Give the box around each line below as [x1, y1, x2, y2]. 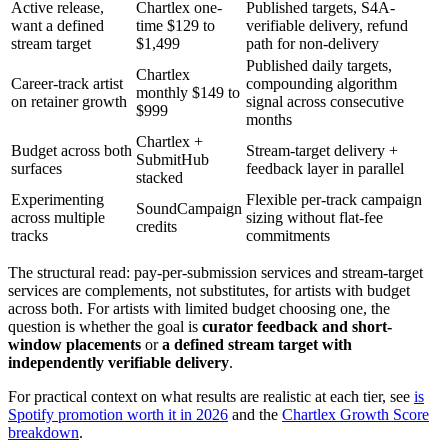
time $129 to [136, 17, 215, 35]
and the [228, 406, 282, 424]
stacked [136, 169, 183, 187]
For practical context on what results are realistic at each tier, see [8, 388, 414, 406]
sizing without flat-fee [246, 209, 383, 227]
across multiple [11, 209, 105, 227]
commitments [246, 227, 330, 245]
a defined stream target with [162, 336, 352, 354]
